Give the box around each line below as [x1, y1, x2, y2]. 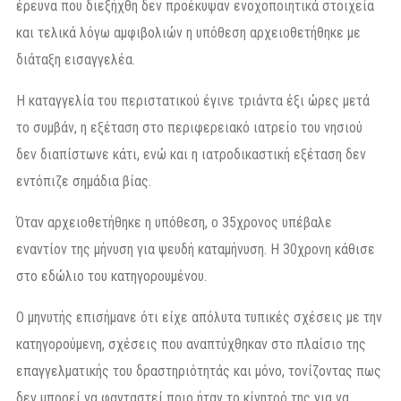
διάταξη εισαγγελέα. [16, 51, 135, 69]
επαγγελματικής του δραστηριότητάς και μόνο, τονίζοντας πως [16, 363, 381, 380]
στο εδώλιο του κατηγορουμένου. [16, 268, 207, 286]
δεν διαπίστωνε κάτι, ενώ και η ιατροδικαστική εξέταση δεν [16, 146, 366, 164]
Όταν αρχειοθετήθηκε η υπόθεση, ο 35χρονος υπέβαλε [16, 214, 332, 232]
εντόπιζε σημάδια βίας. [16, 173, 151, 191]
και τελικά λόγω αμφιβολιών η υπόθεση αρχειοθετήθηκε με [16, 24, 361, 42]
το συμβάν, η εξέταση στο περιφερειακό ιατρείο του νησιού [16, 119, 363, 137]
